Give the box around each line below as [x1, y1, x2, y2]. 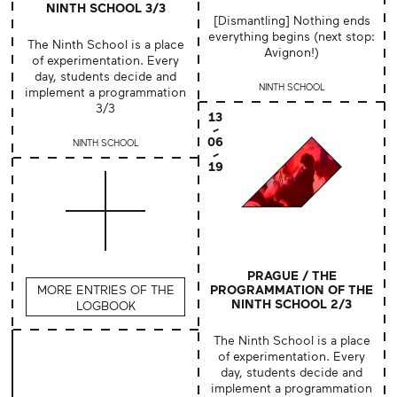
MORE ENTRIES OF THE [36, 281, 175, 297]
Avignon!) [264, 44, 319, 60]
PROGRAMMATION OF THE [210, 281, 373, 297]
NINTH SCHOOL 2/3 [231, 295, 352, 311]
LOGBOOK [75, 297, 136, 313]
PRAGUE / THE [246, 267, 337, 283]
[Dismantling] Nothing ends [213, 12, 370, 28]
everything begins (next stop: [208, 28, 375, 44]
